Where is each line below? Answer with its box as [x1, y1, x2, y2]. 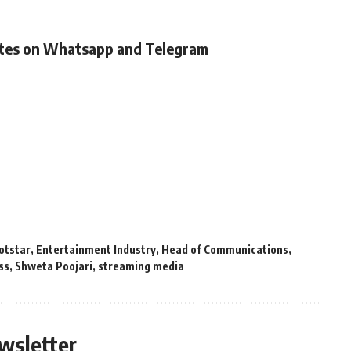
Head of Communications [161, 243, 288, 257]
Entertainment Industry [36, 243, 156, 257]
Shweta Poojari [15, 259, 92, 273]
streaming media [98, 259, 184, 273]
